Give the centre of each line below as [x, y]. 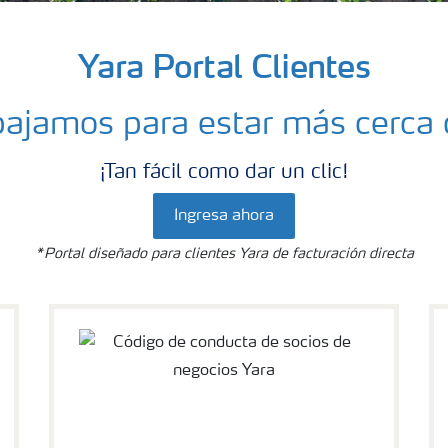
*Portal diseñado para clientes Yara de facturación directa [224, 254]
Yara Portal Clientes [224, 65]
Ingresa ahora [224, 216]
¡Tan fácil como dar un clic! [224, 173]
